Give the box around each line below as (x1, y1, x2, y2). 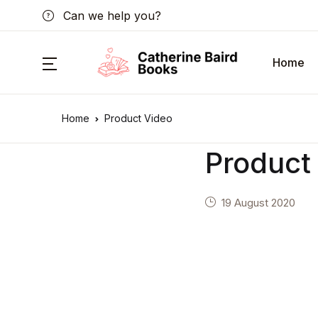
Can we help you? (60, 8, 161, 23)
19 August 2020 (221, 196, 296, 209)
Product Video (104, 112, 172, 124)
